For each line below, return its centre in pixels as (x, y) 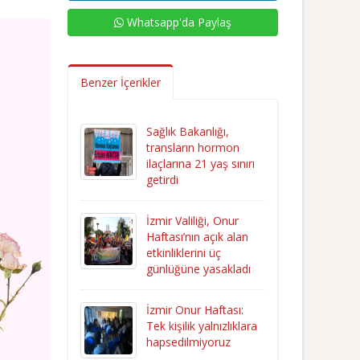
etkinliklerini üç (183, 253)
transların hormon (192, 147)
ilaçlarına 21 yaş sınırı (200, 164)
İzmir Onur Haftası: (194, 310)
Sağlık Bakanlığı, (187, 131)
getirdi (162, 180)
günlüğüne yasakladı (198, 269)
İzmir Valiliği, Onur (192, 221)
